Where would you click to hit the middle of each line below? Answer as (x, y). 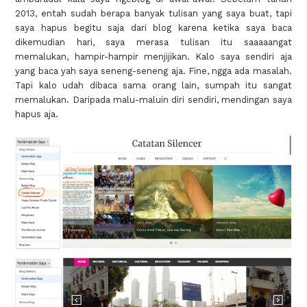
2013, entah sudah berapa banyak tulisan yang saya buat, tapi (153, 14)
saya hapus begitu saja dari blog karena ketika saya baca (153, 28)
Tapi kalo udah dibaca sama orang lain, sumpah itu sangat (153, 86)
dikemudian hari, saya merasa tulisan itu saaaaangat (153, 42)
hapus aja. (37, 114)
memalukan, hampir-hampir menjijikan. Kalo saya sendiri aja (153, 57)
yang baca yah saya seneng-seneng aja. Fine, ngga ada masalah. (153, 71)
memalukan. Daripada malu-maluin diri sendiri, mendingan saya (153, 100)
